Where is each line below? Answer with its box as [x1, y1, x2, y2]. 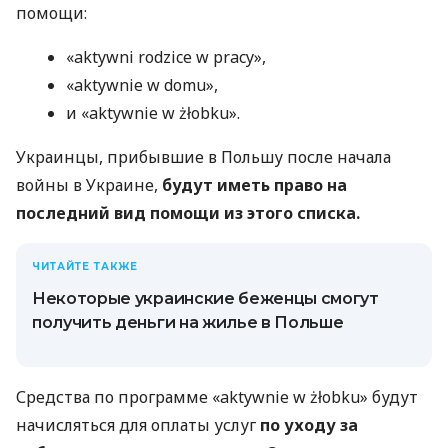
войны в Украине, [16, 174, 162, 197]
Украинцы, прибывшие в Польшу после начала [16, 146, 391, 169]
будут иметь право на [162, 174, 347, 197]
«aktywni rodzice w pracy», [66, 46, 266, 69]
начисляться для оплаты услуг [16, 414, 260, 437]
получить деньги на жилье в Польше [32, 313, 344, 333]
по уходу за [260, 414, 358, 437]
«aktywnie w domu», [66, 74, 218, 97]
